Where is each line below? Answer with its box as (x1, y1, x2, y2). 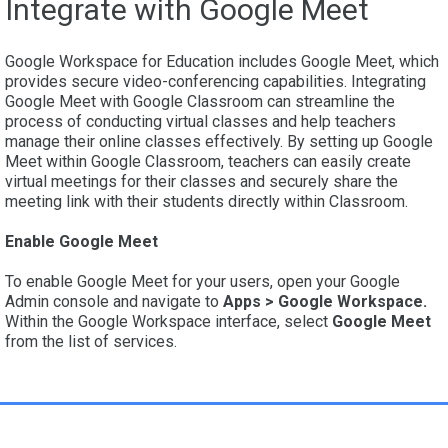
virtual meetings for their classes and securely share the (5, 172, 398, 192)
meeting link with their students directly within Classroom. (5, 192, 408, 212)
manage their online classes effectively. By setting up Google (5, 132, 433, 152)
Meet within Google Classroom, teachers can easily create (5, 152, 411, 172)
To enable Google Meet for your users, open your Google (5, 272, 400, 292)
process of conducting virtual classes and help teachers (5, 112, 396, 132)
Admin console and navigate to (5, 292, 223, 312)
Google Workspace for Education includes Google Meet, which (5, 52, 439, 72)
